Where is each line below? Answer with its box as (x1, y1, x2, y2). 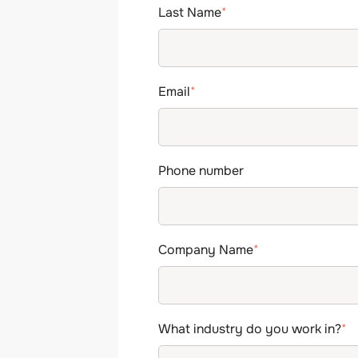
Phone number (158, 162, 245, 180)
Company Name (158, 241, 254, 259)
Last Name (158, 4, 222, 22)
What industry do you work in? (158, 320, 342, 338)
